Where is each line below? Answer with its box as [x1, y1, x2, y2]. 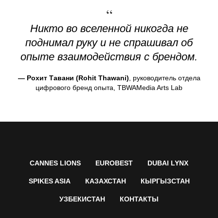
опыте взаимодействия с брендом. [20, 51, 198, 63]
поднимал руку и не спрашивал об [25, 36, 193, 49]
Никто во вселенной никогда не [30, 22, 188, 35]
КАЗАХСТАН [85, 177, 126, 185]
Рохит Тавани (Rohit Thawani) [26, 74, 129, 82]
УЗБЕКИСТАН [59, 195, 105, 203]
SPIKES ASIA [28, 177, 71, 185]
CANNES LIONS [30, 159, 81, 167]
